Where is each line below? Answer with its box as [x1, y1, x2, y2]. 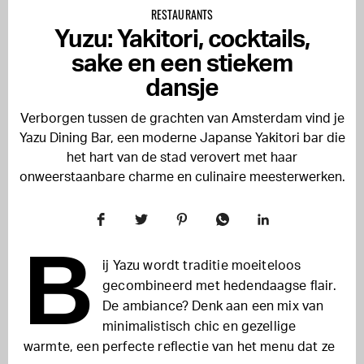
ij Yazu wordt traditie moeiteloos [102, 259, 301, 272]
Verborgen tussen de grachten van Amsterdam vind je [19, 112, 344, 125]
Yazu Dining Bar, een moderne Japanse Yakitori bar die [19, 132, 345, 145]
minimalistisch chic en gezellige [102, 320, 297, 333]
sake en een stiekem [71, 52, 292, 76]
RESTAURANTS [150, 6, 214, 23]
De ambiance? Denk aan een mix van [102, 300, 324, 313]
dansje [145, 76, 219, 101]
